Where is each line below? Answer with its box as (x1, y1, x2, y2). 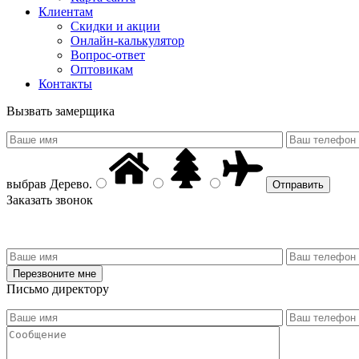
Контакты (38, 76, 92, 91)
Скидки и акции (71, 18, 160, 33)
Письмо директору (6, 281, 109, 296)
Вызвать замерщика (6, 103, 115, 118)
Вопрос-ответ (71, 47, 145, 62)
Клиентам (38, 4, 93, 18)
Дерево (46, 176, 89, 191)
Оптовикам (71, 62, 133, 76)
